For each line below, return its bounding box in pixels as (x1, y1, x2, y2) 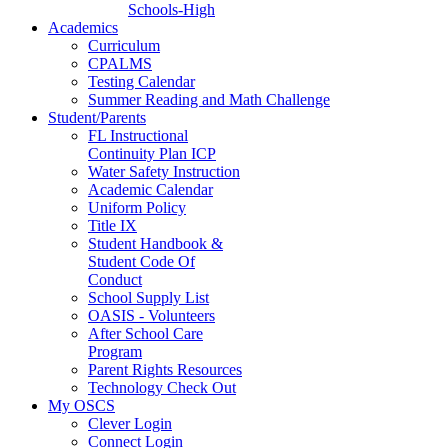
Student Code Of (88, 252, 195, 270)
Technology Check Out (88, 378, 236, 396)
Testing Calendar (88, 72, 195, 90)
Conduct (88, 270, 142, 288)
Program (88, 342, 142, 360)
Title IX (88, 216, 137, 234)
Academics (48, 18, 118, 36)
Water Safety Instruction (88, 162, 240, 180)
